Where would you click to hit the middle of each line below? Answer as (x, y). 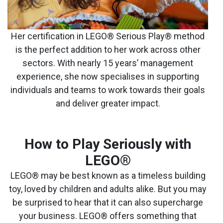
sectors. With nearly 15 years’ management (108, 63)
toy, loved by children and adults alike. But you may (108, 189)
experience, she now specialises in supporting (108, 76)
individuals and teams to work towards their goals (108, 90)
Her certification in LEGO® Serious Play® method (108, 36)
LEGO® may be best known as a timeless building (108, 175)
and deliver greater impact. (108, 103)
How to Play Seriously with (108, 144)
